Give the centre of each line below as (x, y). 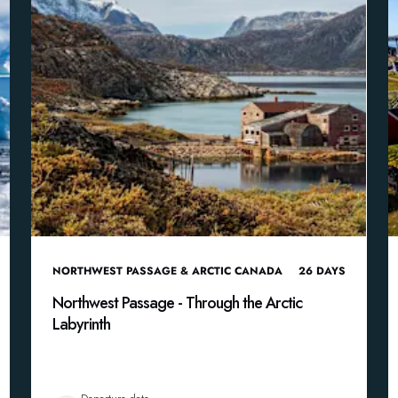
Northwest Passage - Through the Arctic (178, 303)
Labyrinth (82, 324)
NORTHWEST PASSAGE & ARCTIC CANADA (168, 271)
